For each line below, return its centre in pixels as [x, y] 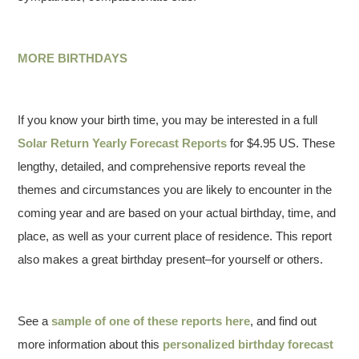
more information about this [91, 344]
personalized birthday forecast [248, 344]
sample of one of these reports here [151, 321]
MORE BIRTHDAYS [73, 58]
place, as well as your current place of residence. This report [175, 236]
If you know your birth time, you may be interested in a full [168, 120]
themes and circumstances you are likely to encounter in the [175, 190]
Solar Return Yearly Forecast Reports [123, 143]
